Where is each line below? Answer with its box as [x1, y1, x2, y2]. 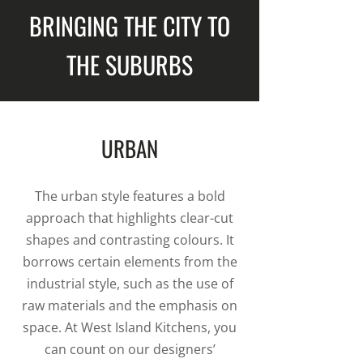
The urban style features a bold [34, 187, 225, 205]
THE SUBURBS [66, 46, 193, 83]
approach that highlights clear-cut [26, 209, 233, 227]
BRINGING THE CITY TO [29, 7, 230, 44]
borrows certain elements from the [22, 253, 237, 271]
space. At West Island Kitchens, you [23, 318, 237, 336]
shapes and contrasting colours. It [25, 231, 234, 249]
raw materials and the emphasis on [22, 297, 237, 314]
